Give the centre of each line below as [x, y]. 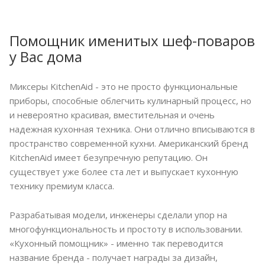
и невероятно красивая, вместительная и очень [112, 115]
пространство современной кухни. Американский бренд [129, 143]
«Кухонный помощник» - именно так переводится [116, 243]
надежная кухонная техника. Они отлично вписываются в [132, 129]
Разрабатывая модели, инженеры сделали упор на [118, 215]
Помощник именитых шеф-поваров [132, 41]
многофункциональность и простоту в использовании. [126, 229]
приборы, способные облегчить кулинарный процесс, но [130, 101]
